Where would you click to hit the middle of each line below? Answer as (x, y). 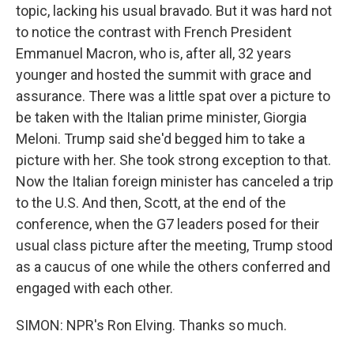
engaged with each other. (94, 288)
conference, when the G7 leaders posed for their (168, 224)
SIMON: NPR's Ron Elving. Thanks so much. (151, 326)
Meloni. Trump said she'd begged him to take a (160, 139)
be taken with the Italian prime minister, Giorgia (161, 118)
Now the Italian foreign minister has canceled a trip (175, 182)
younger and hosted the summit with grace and (164, 75)
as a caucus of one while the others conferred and (173, 267)
